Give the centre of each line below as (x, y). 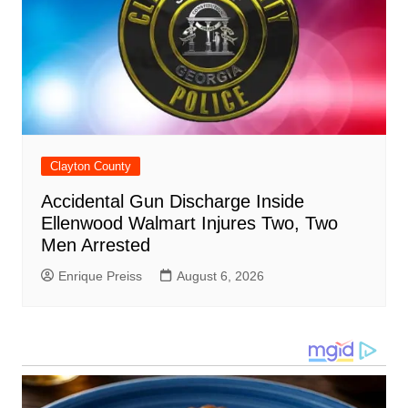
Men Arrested (95, 245)
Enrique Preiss (100, 275)
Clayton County (90, 166)
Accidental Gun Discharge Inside (172, 201)
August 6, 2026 (220, 275)
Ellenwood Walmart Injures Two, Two (189, 223)
